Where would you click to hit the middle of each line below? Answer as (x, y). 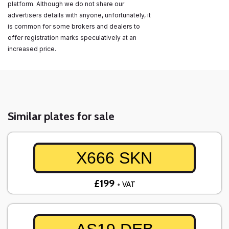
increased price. (33, 49)
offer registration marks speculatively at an (72, 38)
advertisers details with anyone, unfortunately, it (79, 15)
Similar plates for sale (61, 117)
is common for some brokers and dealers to (74, 27)
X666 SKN (114, 158)
